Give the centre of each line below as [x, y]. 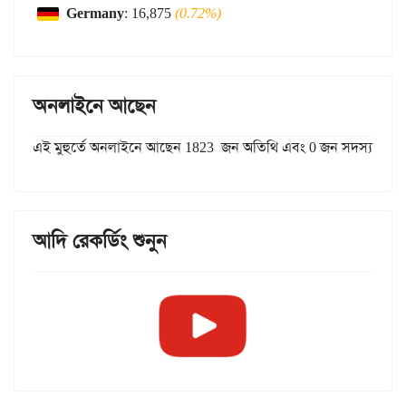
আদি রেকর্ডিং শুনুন [100, 242]
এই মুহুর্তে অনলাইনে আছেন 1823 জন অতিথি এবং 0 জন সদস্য [203, 148]
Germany [95, 14]
